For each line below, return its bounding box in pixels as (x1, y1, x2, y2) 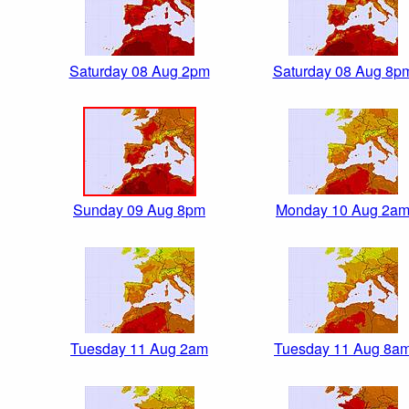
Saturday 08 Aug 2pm (68, 60, 210, 82)
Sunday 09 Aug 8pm (73, 199, 205, 221)
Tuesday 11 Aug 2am (70, 338, 208, 360)
